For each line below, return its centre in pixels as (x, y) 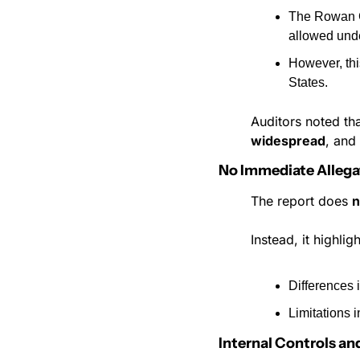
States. (308, 82)
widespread (288, 141)
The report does (301, 201)
